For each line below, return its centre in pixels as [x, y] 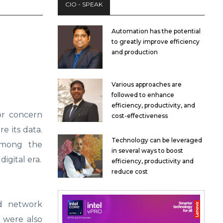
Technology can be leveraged [157, 140]
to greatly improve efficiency [156, 42]
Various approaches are [147, 84]
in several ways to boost [147, 150]
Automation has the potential [156, 31]
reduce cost [130, 171]
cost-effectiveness [140, 115]
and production [135, 52]
